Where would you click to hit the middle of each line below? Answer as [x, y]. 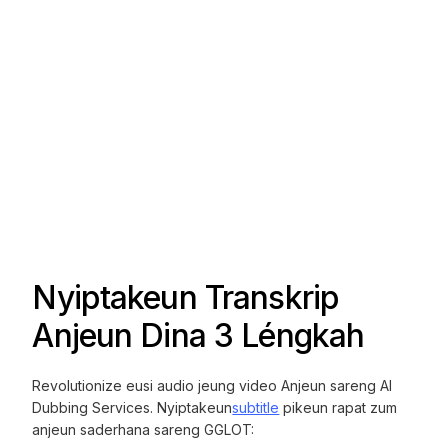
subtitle [256, 407]
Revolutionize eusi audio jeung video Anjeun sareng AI [212, 385]
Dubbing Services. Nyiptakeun [132, 407]
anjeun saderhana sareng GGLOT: [143, 429]
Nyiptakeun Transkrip [186, 297]
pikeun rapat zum [338, 407]
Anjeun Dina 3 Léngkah [198, 335]
